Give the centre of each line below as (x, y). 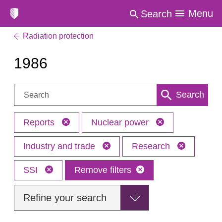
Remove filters (103, 170)
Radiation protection (58, 36)
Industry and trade (60, 146)
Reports (40, 122)
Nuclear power (121, 122)
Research (152, 146)
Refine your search (65, 198)
